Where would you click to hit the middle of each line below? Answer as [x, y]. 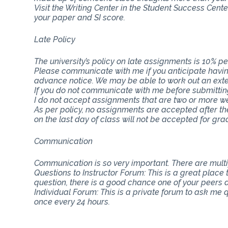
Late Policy [55, 39]
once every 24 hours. [72, 202]
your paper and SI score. [80, 17]
